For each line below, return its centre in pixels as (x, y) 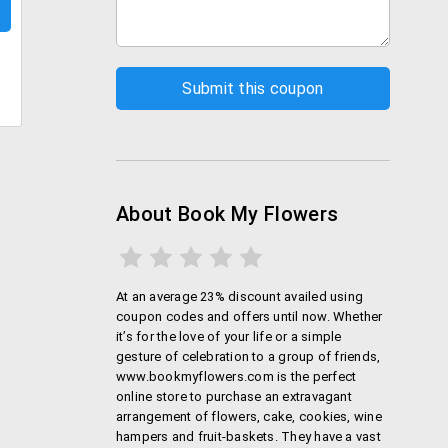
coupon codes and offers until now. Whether (249, 316)
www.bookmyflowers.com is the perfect (236, 376)
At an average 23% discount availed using (240, 296)
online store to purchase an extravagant (234, 396)
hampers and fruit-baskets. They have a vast (248, 436)
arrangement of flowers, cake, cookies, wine (249, 416)
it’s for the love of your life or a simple (229, 336)
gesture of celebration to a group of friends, (248, 356)
